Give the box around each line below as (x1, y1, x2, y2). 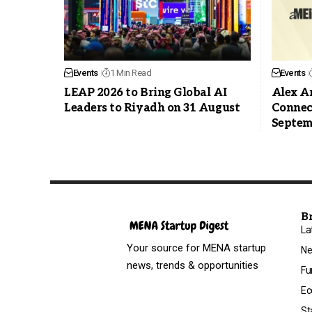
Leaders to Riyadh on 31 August (64, 102, 240, 116)
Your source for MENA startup (127, 242, 266, 255)
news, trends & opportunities (127, 259, 258, 272)
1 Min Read (110, 68, 152, 79)
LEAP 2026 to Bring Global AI (64, 86, 227, 100)
